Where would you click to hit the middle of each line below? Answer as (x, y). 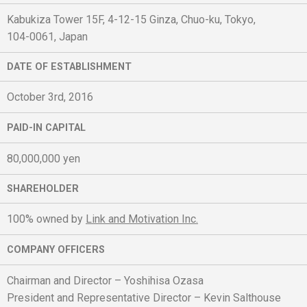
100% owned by (46, 219)
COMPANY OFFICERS (56, 249)
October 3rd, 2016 (50, 97)
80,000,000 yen (44, 158)
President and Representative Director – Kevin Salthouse (144, 297)
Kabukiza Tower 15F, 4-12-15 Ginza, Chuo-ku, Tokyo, (131, 19)
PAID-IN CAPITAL (46, 127)
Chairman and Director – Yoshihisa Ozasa (105, 280)
